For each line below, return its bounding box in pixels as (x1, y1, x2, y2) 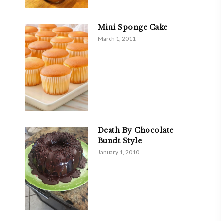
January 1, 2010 (97, 148, 139, 156)
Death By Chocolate (97, 125, 174, 135)
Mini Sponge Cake (97, 23, 168, 32)
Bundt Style (97, 136, 142, 145)
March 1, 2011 (97, 35, 136, 43)
